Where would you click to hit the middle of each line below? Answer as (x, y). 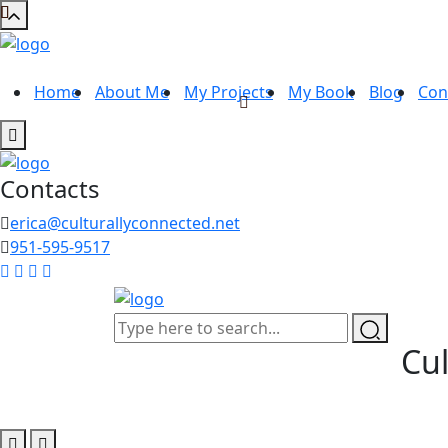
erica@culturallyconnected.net (125, 223)
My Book (321, 91)
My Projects (228, 91)
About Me (132, 91)
